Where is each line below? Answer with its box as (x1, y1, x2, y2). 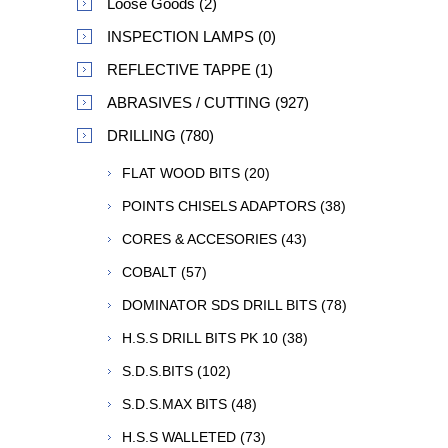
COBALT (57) (122, 264, 207, 280)
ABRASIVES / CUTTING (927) (107, 94, 309, 111)
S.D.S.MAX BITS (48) (122, 396, 257, 412)
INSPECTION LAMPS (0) (107, 28, 276, 45)
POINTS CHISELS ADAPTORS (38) (122, 198, 346, 214)
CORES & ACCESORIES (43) (122, 231, 307, 247)
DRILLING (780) (107, 127, 214, 144)
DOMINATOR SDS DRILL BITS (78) (122, 297, 347, 313)
